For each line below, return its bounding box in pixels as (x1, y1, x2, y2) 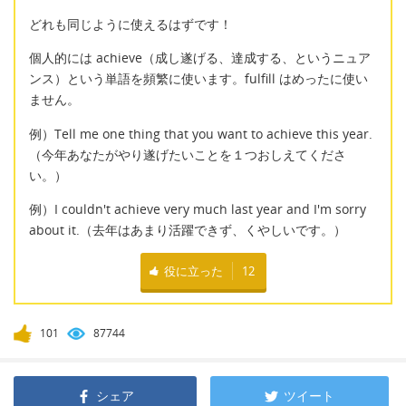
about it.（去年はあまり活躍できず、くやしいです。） (29, 220, 346, 238)
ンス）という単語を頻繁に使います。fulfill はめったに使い (29, 70, 368, 88)
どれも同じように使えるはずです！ (29, 14, 232, 33)
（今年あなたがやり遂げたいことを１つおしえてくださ (29, 145, 346, 163)
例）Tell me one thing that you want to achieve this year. (29, 124, 372, 142)
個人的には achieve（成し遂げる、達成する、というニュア (29, 49, 371, 67)
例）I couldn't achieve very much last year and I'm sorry (29, 199, 366, 217)
